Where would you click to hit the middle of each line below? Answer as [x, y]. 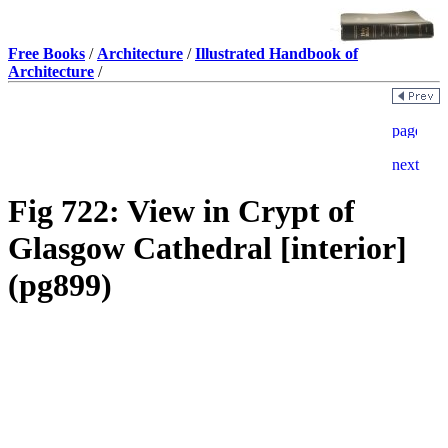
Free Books [46, 53]
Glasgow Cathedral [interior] [207, 248]
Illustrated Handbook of [276, 53]
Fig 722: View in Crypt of [181, 211]
